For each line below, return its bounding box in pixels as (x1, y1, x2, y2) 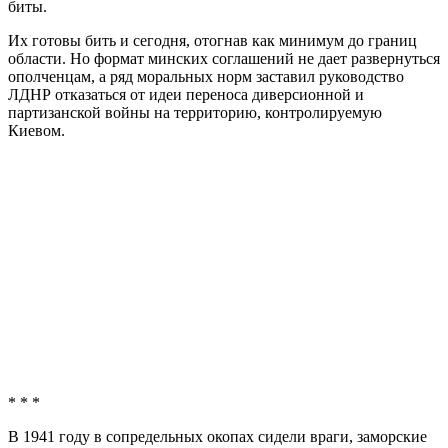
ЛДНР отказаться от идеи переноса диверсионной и (8, 86, 364, 104)
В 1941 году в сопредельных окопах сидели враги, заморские (8, 428, 427, 446)
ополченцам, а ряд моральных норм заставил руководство (8, 68, 404, 86)
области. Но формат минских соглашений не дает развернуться (8, 50, 440, 68)
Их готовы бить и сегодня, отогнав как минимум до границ (8, 32, 417, 50)
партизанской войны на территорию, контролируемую (8, 104, 382, 122)
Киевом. (8, 122, 65, 140)
